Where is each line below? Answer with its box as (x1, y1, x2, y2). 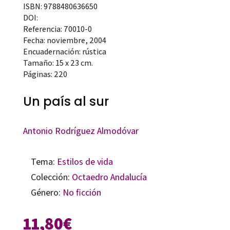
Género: (30, 186, 63, 198)
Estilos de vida (56, 155, 113, 167)
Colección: (30, 170, 72, 183)
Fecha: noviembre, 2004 (23, 34, 106, 46)
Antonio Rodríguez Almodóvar (23, 124, 139, 137)
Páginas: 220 (23, 68, 67, 80)
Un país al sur (23, 92, 109, 110)
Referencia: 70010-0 (23, 23, 92, 34)
